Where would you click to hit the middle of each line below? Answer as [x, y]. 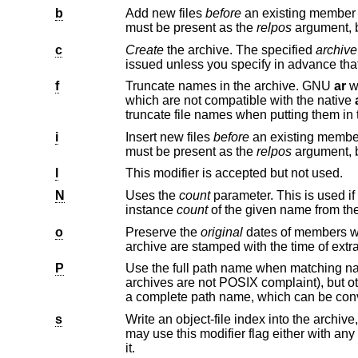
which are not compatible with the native [279, 101]
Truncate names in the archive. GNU [229, 86]
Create [144, 50]
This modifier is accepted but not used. [234, 173]
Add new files [165, 13]
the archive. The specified [239, 50]
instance [151, 209]
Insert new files [169, 137]
